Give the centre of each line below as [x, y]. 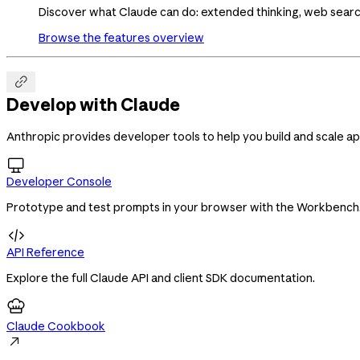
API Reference [45, 252]
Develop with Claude [93, 105]
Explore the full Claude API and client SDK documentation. [161, 278]
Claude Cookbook [56, 326]
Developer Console [59, 181]
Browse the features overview [121, 37]
